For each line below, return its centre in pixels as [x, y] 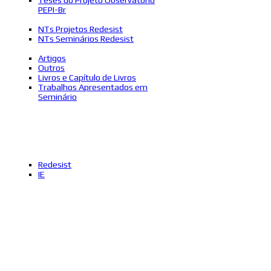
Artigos [52, 58]
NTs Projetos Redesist [80, 29]
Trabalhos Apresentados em [93, 87]
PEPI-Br [52, 9]
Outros [51, 67]
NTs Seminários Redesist [86, 38]
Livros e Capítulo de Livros [87, 77]
